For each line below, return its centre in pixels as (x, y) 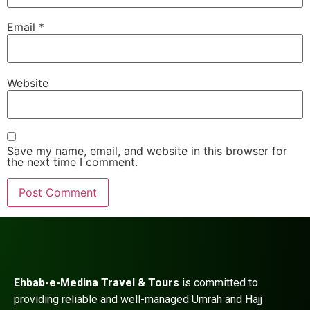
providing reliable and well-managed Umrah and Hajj (138, 300)
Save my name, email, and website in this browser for (147, 151)
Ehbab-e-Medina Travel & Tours (97, 283)
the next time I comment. (72, 162)
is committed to (219, 283)
